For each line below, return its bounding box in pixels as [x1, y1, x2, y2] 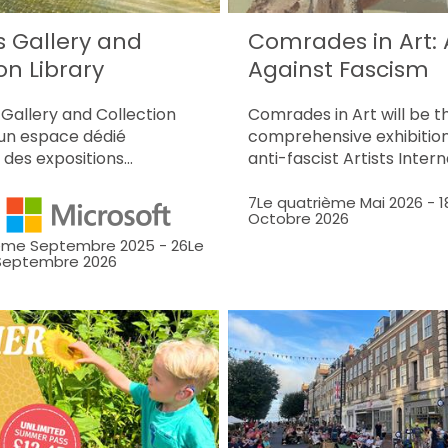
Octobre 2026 [248, 207, 350, 229]
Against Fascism [248, 53, 430, 85]
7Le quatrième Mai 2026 [248, 191, 424, 213]
